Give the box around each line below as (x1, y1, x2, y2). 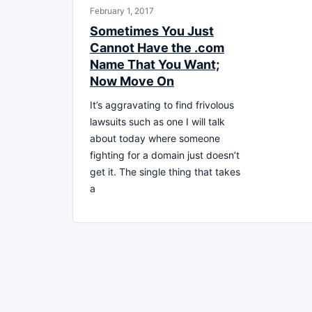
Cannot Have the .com (90, 40, 224, 55)
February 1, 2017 (90, 5, 154, 16)
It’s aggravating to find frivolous (90, 98, 234, 111)
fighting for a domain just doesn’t (90, 148, 240, 161)
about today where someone (90, 132, 220, 144)
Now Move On (90, 73, 174, 88)
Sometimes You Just (90, 23, 214, 38)
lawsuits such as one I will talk (90, 115, 225, 127)
